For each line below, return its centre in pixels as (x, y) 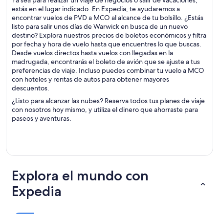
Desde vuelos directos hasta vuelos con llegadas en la (92, 53)
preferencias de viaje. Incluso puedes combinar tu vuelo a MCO (108, 70)
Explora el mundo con (80, 175)
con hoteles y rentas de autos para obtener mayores (90, 79)
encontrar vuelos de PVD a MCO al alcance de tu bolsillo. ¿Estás (108, 18)
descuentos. (31, 88)
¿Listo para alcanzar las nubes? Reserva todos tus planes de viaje (108, 101)
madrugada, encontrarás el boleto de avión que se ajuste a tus (106, 62)
